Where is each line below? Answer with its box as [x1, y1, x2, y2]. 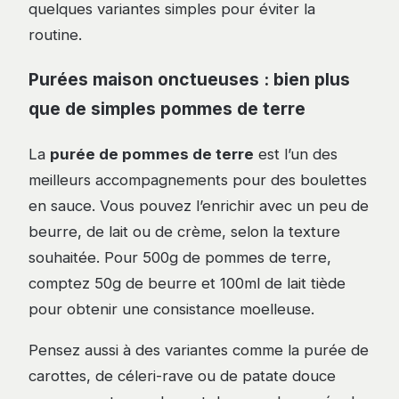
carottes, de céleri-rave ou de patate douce [28, 367, 336, 386]
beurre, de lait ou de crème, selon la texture [28, 223, 340, 241]
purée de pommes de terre [50, 145, 254, 164]
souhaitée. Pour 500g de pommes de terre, [28, 248, 331, 267]
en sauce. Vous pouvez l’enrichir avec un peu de [28, 197, 369, 216]
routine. [28, 26, 82, 45]
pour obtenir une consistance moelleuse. [28, 300, 314, 319]
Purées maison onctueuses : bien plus [28, 69, 350, 91]
